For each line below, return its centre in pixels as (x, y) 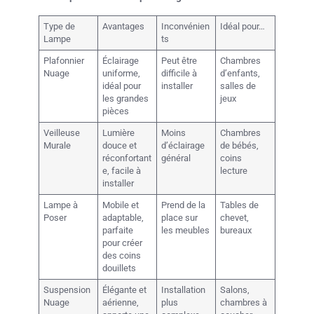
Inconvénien (186, 26)
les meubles (186, 230)
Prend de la (184, 205)
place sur (180, 217)
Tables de (240, 205)
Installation (184, 289)
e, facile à (122, 170)
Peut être (179, 60)
